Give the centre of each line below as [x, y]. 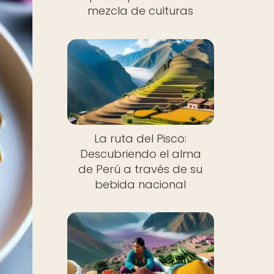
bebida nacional [141, 184]
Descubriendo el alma [140, 154]
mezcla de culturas [141, 11]
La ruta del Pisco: [141, 138]
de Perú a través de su [141, 169]
